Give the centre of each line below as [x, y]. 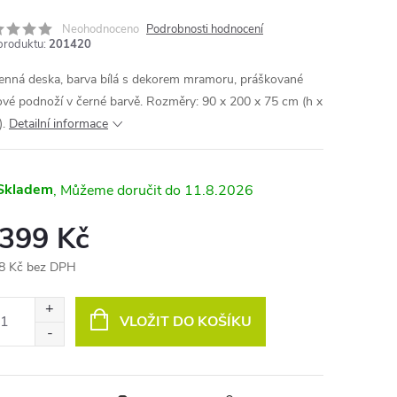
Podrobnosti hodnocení [205, 29]
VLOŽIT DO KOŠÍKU [185, 322]
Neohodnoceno [101, 29]
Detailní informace [58, 124]
